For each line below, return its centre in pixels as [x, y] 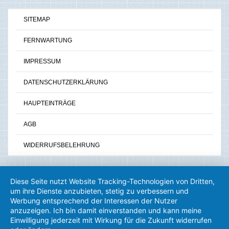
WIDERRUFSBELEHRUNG [62, 145]
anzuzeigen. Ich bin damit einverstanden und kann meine [106, 210]
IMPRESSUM [42, 61]
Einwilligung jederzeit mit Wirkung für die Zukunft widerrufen [111, 220]
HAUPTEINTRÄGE [50, 103]
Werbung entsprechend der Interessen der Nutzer [94, 201]
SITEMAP [37, 19]
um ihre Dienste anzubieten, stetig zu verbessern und [99, 191]
